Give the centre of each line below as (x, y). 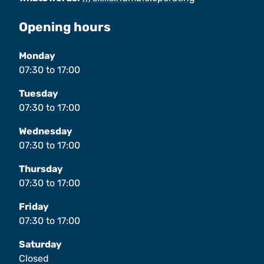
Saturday (40, 245)
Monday (37, 56)
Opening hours (65, 27)
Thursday (41, 169)
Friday (34, 207)
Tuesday (39, 94)
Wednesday (46, 131)
